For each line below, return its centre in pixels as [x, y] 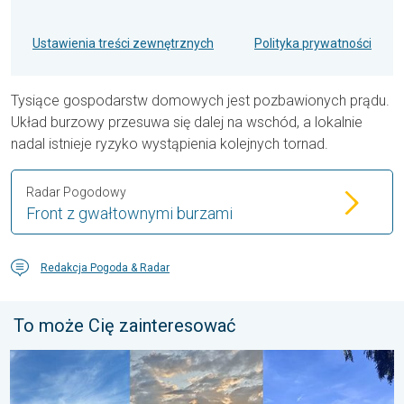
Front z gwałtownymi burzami [129, 214]
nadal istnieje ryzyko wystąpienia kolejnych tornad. [170, 144]
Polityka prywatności [313, 44]
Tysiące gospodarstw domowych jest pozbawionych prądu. [200, 101]
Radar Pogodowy [76, 193]
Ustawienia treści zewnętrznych [123, 44]
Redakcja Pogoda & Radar [105, 268]
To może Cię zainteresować [124, 326]
